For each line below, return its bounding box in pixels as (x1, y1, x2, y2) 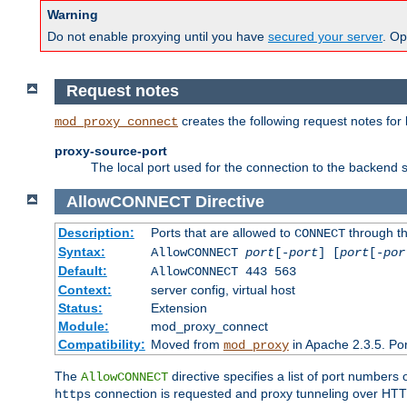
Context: (57, 283, 112, 298)
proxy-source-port (55, 143, 167, 158)
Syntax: (57, 244, 105, 260)
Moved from (150, 337, 223, 352)
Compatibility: (57, 337, 145, 352)
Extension (150, 301, 207, 316)
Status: (57, 301, 103, 316)
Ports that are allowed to (150, 225, 294, 241)
